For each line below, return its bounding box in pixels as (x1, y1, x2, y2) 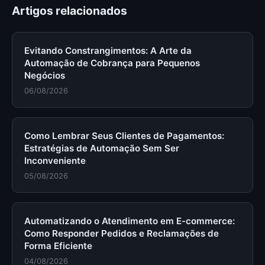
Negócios (24, 70, 65, 81)
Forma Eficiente (24, 240, 92, 251)
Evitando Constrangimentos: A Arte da (24, 45, 192, 56)
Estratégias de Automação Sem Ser (24, 143, 179, 154)
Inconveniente (24, 155, 86, 166)
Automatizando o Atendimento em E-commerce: (24, 215, 235, 227)
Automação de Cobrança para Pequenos (24, 57, 200, 69)
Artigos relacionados (12, 4, 127, 18)
